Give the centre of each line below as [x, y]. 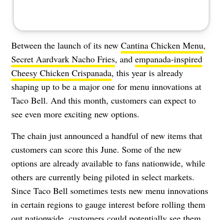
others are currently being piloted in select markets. [103, 177]
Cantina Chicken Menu [162, 45]
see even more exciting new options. [75, 114]
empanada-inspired [169, 59]
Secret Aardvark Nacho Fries [63, 59]
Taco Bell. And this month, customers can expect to [104, 100]
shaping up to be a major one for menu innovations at [106, 86]
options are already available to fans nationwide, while [108, 163]
